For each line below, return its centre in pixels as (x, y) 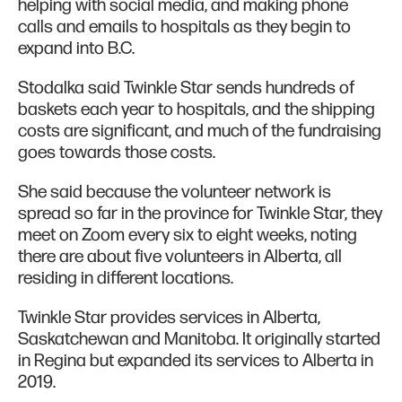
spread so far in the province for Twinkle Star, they (200, 214)
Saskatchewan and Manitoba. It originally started (199, 340)
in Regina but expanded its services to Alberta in (196, 361)
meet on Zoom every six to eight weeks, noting (188, 236)
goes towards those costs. (118, 153)
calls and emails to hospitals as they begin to (184, 27)
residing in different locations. (127, 279)
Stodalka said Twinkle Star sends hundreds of (186, 88)
